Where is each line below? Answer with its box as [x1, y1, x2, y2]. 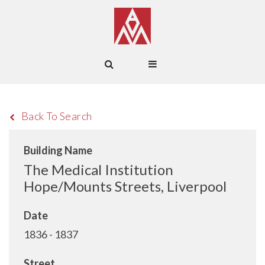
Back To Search [21, 109, 92, 122]
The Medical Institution [24, 161, 173, 178]
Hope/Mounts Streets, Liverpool [24, 177, 227, 195]
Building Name [24, 144, 92, 157]
